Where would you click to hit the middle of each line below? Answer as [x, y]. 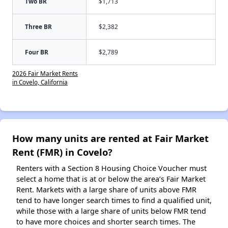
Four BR [37, 52]
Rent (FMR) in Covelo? [62, 152]
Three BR [38, 27]
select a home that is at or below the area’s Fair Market [111, 179]
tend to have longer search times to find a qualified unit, [114, 201]
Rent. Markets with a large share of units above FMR [106, 190]
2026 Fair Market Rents [45, 74]
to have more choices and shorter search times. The [106, 222]
